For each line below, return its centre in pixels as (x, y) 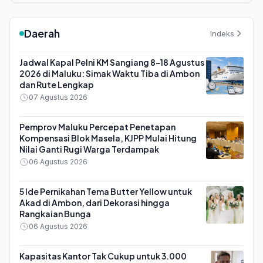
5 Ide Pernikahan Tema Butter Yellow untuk (106, 191)
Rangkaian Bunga (55, 214)
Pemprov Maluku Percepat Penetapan (97, 127)
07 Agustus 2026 (58, 97)
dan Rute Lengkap (57, 85)
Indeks (222, 33)
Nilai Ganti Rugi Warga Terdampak (89, 149)
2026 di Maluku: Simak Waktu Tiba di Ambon (109, 73)
